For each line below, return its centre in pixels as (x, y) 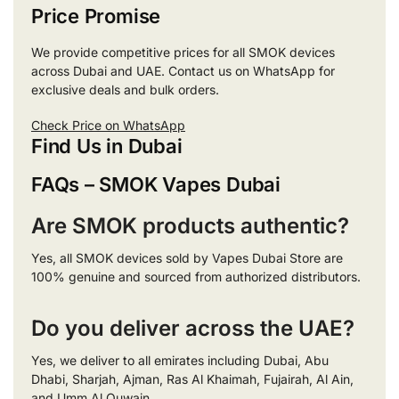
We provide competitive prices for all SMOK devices (183, 52)
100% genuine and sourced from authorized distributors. (196, 277)
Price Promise (96, 16)
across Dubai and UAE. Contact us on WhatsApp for (183, 70)
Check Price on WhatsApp (108, 126)
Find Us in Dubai (107, 147)
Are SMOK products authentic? (190, 226)
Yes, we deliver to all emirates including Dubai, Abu (180, 361)
